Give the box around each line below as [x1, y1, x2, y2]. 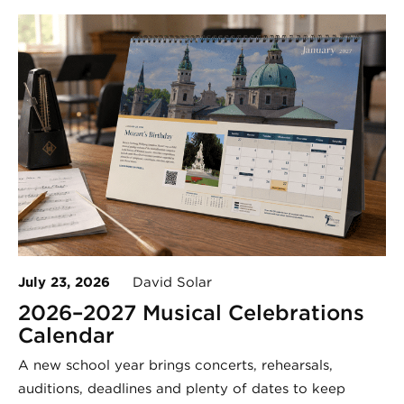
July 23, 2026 [18, 273, 110, 290]
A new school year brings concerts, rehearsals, [18, 356, 333, 373]
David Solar [110, 273, 212, 290]
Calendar [18, 321, 115, 348]
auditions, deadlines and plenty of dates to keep [18, 380, 345, 397]
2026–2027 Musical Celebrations [18, 298, 364, 326]
